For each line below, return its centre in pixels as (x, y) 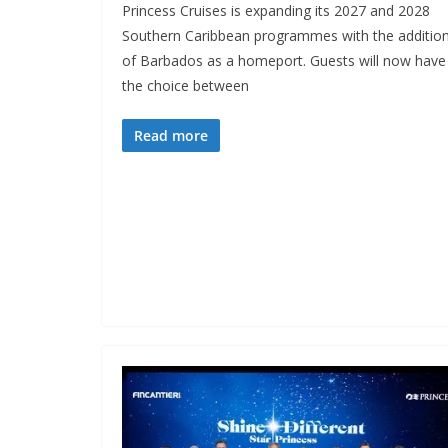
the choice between (185, 85)
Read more (171, 135)
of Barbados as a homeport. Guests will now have (284, 60)
